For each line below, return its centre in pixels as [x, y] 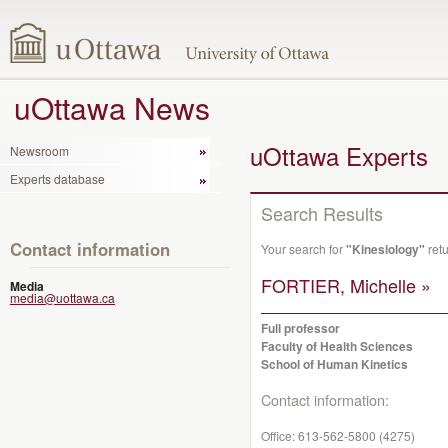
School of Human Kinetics [334, 364]
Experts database [57, 178]
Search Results [322, 213]
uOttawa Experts [339, 155]
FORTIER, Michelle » [346, 285]
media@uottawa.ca [62, 297]
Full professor [300, 328]
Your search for [303, 248]
